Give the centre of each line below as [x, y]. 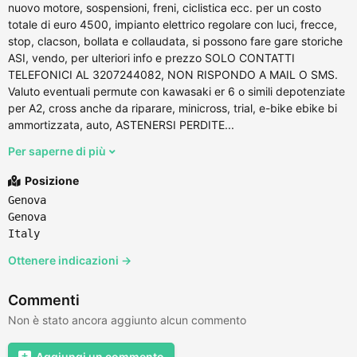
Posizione [51, 180]
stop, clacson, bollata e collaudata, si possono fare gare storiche [175, 41]
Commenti [44, 300]
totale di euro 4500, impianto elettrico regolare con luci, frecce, [173, 24]
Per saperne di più [58, 151]
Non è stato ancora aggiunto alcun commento [127, 320]
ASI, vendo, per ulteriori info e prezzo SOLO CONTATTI [151, 57]
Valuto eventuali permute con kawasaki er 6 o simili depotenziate [177, 91]
